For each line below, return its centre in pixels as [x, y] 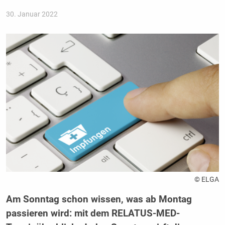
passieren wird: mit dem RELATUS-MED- [93, 213]
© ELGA [207, 179]
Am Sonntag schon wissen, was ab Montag [99, 199]
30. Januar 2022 [32, 14]
